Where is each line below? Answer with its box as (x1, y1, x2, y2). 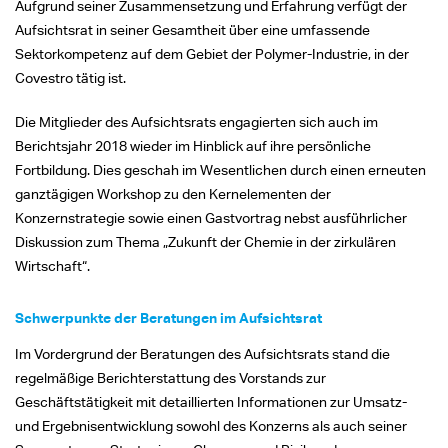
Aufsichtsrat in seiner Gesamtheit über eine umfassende (15, 21, 370, 39)
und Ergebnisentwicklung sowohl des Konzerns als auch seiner (15, 417, 407, 435)
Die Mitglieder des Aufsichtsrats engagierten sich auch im (15, 113, 378, 131)
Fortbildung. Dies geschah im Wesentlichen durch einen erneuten (15, 161, 426, 179)
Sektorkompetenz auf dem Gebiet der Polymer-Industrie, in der (15, 45, 409, 63)
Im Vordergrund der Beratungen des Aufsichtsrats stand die (15, 345, 390, 363)
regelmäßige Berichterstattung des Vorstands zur (15, 369, 326, 387)
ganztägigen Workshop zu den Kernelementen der (15, 185, 331, 203)
